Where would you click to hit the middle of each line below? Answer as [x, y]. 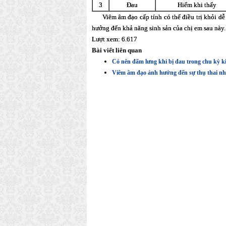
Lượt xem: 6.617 [115, 39]
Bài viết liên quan [117, 50]
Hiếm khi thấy [197, 5]
